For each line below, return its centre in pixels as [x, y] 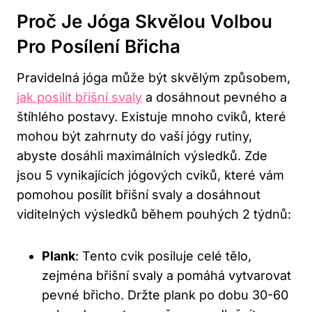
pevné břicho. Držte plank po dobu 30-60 [165, 295]
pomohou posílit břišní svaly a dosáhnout [139, 195]
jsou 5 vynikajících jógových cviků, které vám [150, 175]
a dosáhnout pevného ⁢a [214, 97]
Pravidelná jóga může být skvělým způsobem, [154, 78]
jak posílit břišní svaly [79, 97]
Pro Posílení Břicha [99, 47]
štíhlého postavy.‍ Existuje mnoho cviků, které [151, 117]
